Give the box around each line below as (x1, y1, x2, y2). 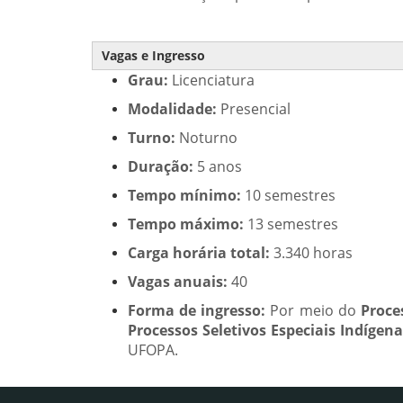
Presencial (217, 99, 291, 119)
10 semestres (241, 185, 336, 205)
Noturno (175, 128, 237, 148)
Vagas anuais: (128, 272, 228, 291)
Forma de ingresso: (128, 300, 271, 320)
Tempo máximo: (128, 214, 244, 234)
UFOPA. (128, 340, 182, 360)
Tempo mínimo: (128, 185, 241, 205)
